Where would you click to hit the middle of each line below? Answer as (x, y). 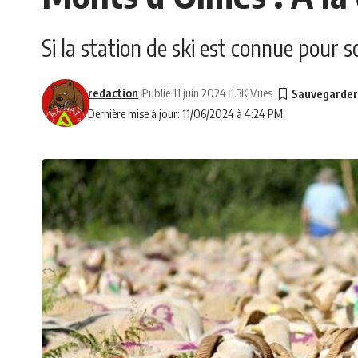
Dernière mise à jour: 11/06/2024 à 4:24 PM (186, 114)
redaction (113, 93)
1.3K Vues (252, 93)
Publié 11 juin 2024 (185, 93)
